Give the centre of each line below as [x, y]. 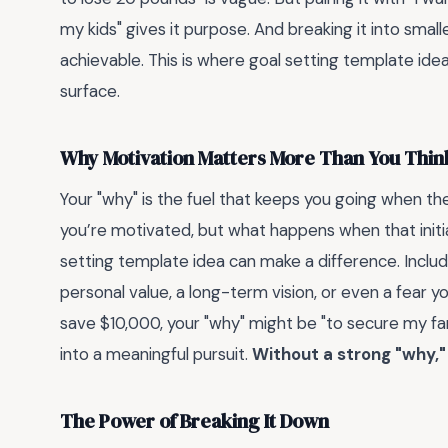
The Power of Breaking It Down [194, 421]
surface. [90, 91]
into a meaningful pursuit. [156, 354]
